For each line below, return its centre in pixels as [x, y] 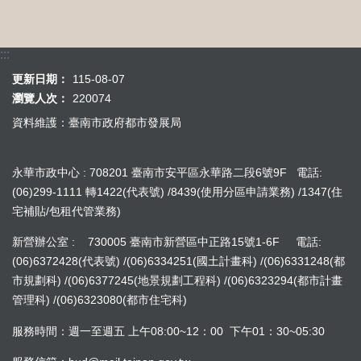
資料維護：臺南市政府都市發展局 [97, 122]
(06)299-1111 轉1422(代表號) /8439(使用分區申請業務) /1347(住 [177, 192]
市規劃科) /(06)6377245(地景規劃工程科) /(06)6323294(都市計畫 [177, 281]
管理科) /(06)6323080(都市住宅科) [100, 300]
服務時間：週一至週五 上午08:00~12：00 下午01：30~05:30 [175, 331]
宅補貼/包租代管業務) [66, 212]
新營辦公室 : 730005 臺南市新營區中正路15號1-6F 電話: [167, 242]
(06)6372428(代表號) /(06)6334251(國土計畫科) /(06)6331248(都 [178, 261]
